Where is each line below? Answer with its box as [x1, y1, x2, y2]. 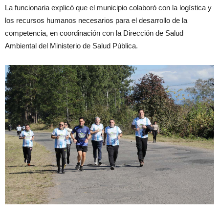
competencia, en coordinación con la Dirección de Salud [5, 28, 183, 37]
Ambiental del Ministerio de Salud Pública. [5, 41, 138, 50]
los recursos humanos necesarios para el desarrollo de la [5, 16, 187, 24]
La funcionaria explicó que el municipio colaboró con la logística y [5, 3, 212, 12]
